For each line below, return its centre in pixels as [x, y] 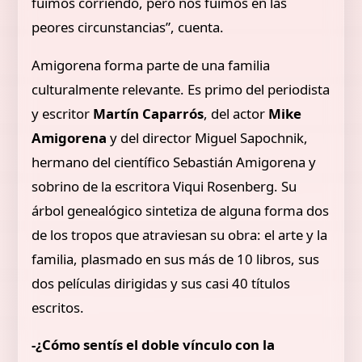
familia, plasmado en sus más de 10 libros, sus [176, 259]
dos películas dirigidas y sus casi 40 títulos [161, 283]
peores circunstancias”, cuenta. [128, 27]
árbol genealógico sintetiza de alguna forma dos [181, 210]
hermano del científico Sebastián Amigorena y [174, 162]
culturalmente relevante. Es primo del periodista [181, 89]
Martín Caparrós [149, 113]
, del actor [236, 113]
